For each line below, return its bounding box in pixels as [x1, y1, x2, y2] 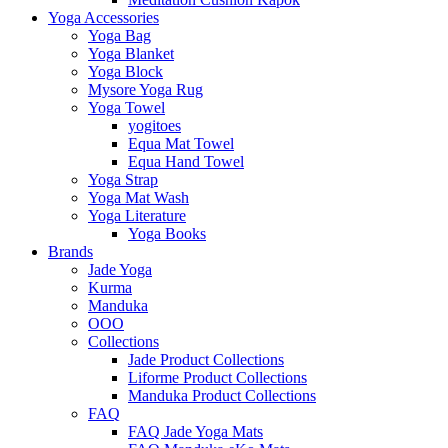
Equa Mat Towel [128, 135, 234, 152]
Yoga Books [128, 225, 206, 242]
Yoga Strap [88, 171, 158, 188]
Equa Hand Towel [128, 153, 244, 170]
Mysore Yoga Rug [88, 81, 203, 98]
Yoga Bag [88, 27, 151, 44]
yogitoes [128, 117, 181, 134]
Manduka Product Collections [128, 387, 316, 404]
